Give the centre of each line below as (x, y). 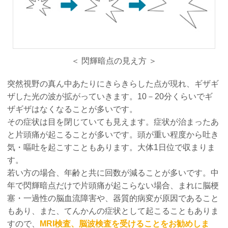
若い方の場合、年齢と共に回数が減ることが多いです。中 (113, 173)
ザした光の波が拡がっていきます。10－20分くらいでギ (110, 96)
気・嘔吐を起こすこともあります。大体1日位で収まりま (111, 147)
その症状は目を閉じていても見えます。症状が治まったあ (113, 122)
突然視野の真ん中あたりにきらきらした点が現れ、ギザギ (113, 83)
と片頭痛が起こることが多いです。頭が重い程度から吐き (113, 134)
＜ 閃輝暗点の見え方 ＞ (114, 61)
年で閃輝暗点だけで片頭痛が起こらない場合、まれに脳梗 (113, 185)
